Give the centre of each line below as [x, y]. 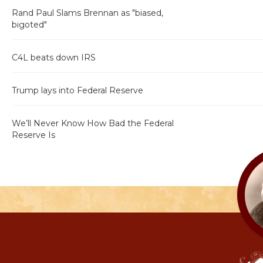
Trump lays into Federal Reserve [77, 90]
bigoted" [29, 25]
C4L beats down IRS [54, 58]
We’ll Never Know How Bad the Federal [93, 123]
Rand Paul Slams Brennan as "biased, [87, 13]
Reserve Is [33, 135]
